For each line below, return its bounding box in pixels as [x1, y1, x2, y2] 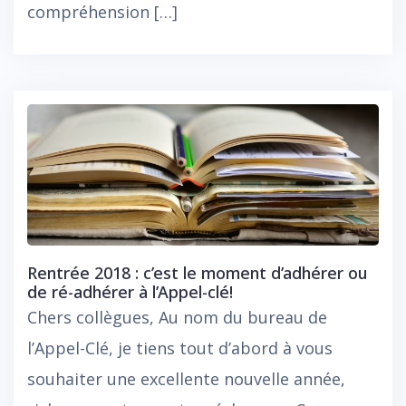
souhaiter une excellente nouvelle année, [27, 368, 345, 391]
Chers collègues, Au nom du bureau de [27, 306, 327, 329]
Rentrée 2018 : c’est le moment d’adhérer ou [27, 262, 367, 285]
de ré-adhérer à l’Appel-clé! [27, 281, 233, 304]
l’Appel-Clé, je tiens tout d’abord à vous [27, 337, 333, 360]
